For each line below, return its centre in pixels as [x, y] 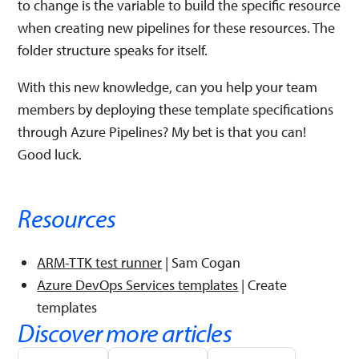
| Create [263, 284]
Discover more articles [125, 332]
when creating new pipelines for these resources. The [177, 27]
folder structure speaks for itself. [113, 50]
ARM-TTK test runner [100, 262]
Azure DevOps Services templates [138, 284]
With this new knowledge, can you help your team [168, 87]
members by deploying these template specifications [176, 109]
